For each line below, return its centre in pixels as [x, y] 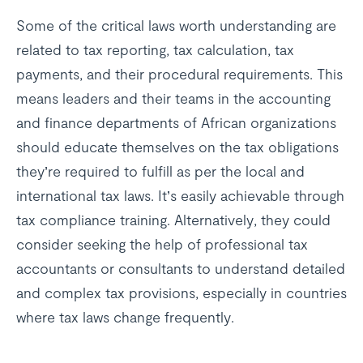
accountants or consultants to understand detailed [181, 268]
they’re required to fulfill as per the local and [160, 171]
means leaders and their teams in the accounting [173, 98]
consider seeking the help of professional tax [162, 244]
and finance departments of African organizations [176, 122]
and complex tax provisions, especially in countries [181, 293]
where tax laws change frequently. [125, 317]
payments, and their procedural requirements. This [179, 74]
